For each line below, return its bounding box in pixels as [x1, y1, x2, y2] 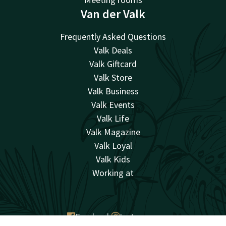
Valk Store [94, 71, 132, 83]
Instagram [120, 210, 159, 222]
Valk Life [97, 112, 129, 124]
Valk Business [87, 85, 139, 97]
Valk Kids [96, 153, 130, 165]
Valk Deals [94, 44, 132, 56]
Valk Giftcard [89, 58, 137, 70]
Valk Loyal [94, 139, 132, 151]
